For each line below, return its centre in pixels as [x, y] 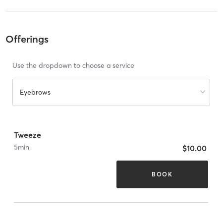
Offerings [27, 39]
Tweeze [28, 135]
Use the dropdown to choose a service [73, 66]
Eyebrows [35, 92]
